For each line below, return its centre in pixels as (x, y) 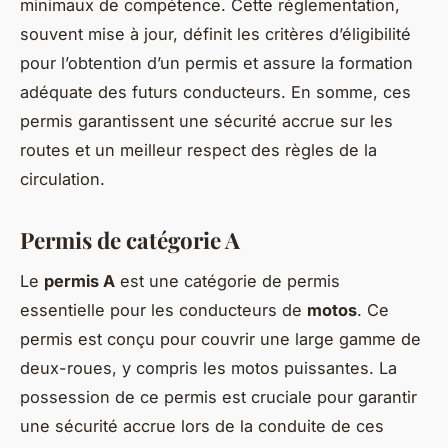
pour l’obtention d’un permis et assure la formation (216, 62)
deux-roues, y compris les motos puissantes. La (208, 367)
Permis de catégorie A (130, 239)
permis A (79, 280)
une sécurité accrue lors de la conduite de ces (202, 425)
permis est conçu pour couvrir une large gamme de (220, 338)
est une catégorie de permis (227, 280)
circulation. (62, 178)
